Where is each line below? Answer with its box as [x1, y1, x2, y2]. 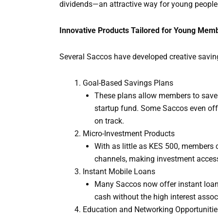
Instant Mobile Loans [83, 167, 155, 177]
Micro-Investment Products [83, 129, 175, 139]
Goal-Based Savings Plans [83, 78, 173, 88]
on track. [94, 116, 124, 126]
